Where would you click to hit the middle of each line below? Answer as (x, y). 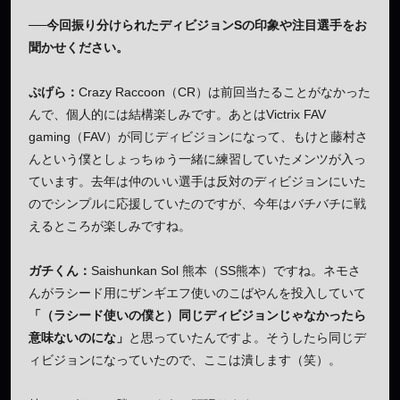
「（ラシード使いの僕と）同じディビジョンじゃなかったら (197, 315)
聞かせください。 (79, 47)
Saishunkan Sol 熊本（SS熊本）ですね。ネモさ (226, 270)
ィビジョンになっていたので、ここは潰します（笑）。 (185, 359)
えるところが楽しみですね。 (110, 225)
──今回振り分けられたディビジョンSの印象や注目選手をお (198, 25)
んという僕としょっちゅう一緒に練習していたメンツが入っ (197, 158)
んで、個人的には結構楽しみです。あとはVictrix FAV (177, 114)
